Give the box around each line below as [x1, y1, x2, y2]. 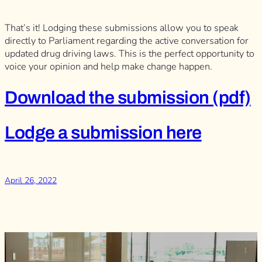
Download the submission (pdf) [5, 88, 251, 108]
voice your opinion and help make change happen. [5, 60, 212, 74]
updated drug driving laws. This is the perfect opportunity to [5, 47, 254, 61]
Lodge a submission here [5, 122, 202, 142]
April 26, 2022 [5, 174, 57, 186]
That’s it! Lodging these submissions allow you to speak [5, 22, 239, 35]
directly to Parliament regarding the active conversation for [5, 35, 249, 48]
